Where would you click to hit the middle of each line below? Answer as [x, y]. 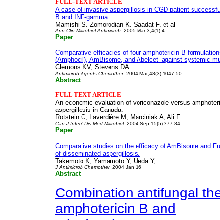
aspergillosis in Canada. [89, 110]
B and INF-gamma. [82, 17]
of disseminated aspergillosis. [98, 153]
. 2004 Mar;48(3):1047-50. [153, 73]
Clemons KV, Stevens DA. [94, 67]
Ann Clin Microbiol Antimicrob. [89, 31]
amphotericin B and [116, 208]
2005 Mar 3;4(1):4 [143, 31]
